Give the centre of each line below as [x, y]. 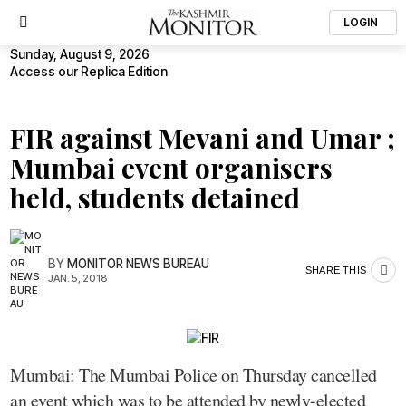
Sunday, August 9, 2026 [80, 54]
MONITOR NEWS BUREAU [138, 263]
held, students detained [155, 198]
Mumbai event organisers [171, 168]
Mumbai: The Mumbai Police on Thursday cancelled [193, 374]
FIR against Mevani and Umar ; [203, 138]
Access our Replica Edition [89, 71]
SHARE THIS [336, 270]
